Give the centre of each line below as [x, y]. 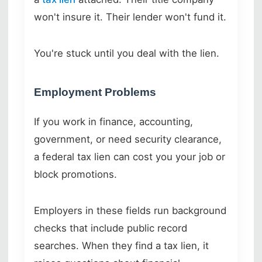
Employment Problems [95, 92]
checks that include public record [111, 228]
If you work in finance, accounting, [113, 121]
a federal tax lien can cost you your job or [130, 156]
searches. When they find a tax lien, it [121, 245]
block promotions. [75, 174]
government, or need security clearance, [128, 139]
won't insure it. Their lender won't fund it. [130, 17]
